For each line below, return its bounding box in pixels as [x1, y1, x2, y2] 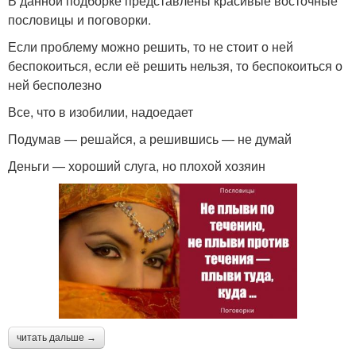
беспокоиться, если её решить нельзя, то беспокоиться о [8, 56, 342, 75]
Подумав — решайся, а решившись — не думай [8, 130, 292, 149]
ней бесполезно [8, 75, 102, 95]
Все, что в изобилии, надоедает [8, 103, 193, 122]
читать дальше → [17, 331, 96, 343]
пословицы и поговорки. [8, 10, 151, 29]
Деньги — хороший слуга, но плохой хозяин [8, 157, 265, 176]
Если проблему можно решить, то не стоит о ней [8, 37, 293, 56]
